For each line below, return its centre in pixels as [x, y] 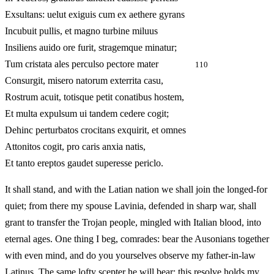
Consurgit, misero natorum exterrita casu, [84, 81]
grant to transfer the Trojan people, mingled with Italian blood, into [133, 223]
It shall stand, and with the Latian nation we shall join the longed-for [136, 190]
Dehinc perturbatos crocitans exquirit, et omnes [95, 130]
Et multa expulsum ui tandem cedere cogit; [87, 114]
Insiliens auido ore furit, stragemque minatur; [91, 48]
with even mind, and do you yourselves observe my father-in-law [130, 256]
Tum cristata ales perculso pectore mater [100, 64]
